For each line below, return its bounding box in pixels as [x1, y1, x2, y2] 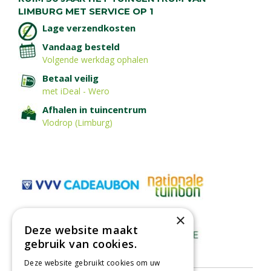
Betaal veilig [42, 71, 101, 84]
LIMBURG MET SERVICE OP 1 [18, 5, 154, 17]
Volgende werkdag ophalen [42, 53, 148, 65]
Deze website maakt [24, 223, 139, 237]
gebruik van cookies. [24, 237, 137, 251]
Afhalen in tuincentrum [42, 103, 149, 116]
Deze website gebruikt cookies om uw [24, 258, 160, 268]
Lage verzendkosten [42, 21, 135, 34]
